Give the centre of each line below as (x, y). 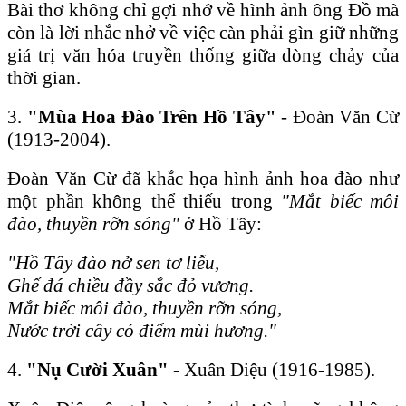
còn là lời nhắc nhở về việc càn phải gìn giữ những (203, 32)
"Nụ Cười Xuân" (97, 369)
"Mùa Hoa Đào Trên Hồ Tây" (151, 116)
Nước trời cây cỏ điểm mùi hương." (142, 330)
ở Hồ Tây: (221, 223)
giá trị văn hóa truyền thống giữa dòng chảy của (203, 55)
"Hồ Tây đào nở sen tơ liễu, (113, 262)
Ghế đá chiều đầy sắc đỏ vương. (130, 285)
